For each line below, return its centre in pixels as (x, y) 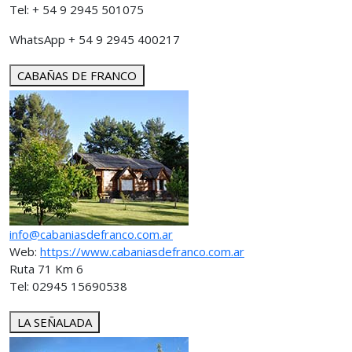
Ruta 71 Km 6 (48, 269)
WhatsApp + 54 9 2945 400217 (95, 39)
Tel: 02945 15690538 (68, 286)
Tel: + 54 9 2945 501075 (77, 9)
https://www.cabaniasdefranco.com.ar (142, 251)
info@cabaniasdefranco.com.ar (91, 234)
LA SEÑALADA (55, 322)
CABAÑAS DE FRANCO (77, 75)
